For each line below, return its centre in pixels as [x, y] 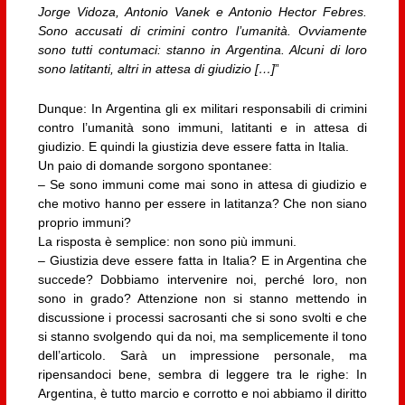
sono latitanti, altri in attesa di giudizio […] [156, 69]
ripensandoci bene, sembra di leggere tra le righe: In [202, 374]
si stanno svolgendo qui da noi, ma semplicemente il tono [202, 336]
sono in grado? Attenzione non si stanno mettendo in [202, 298]
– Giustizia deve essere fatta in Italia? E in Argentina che [202, 260]
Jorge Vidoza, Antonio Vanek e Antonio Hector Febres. [202, 12]
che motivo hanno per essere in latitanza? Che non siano [202, 203]
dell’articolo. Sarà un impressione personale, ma [202, 355]
